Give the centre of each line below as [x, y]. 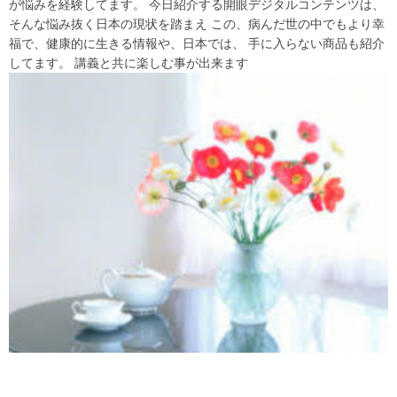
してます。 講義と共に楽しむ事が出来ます [128, 62]
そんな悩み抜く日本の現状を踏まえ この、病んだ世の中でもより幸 [197, 23]
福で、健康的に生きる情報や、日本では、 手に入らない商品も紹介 [197, 43]
